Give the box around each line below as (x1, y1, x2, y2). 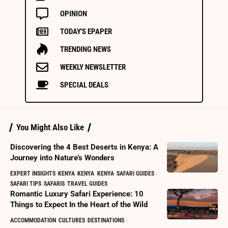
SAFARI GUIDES (116, 169, 154, 177)
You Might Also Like (16, 122, 84, 132)
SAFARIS (44, 180, 65, 187)
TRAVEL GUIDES (67, 180, 108, 187)
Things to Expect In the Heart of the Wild (10, 199, 148, 209)
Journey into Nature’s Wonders (10, 153, 115, 162)
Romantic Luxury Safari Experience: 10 (10, 189, 144, 198)
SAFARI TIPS (10, 180, 41, 187)
